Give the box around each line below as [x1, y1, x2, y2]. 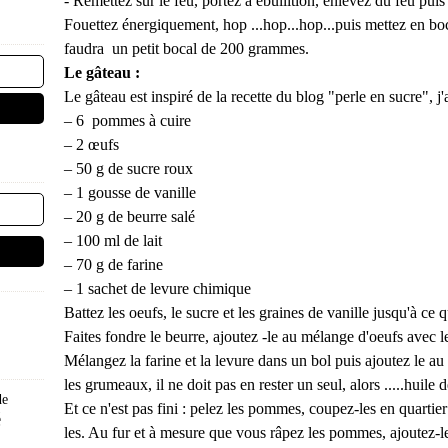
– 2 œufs [64, 136, 119, 153]
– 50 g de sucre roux [64, 160, 193, 177]
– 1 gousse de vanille [64, 184, 196, 201]
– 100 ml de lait [64, 232, 162, 249]
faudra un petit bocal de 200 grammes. [64, 40, 309, 57]
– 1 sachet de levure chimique [64, 280, 251, 297]
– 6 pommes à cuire [64, 112, 191, 129]
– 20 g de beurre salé [64, 208, 195, 225]
